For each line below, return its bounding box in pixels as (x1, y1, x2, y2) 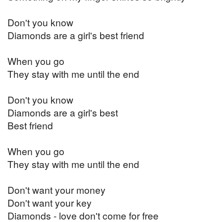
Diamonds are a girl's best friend (7, 28, 144, 42)
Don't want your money (7, 183, 106, 197)
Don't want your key (7, 196, 92, 210)
